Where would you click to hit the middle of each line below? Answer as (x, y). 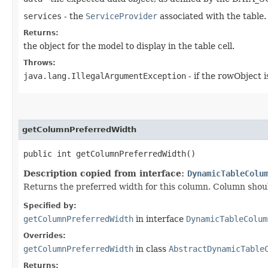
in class (151, 249)
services (42, 16)
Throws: (39, 63)
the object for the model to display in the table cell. (129, 46)
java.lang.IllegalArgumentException (105, 76)
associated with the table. (212, 16)
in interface (160, 219)
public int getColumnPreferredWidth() (109, 153)
